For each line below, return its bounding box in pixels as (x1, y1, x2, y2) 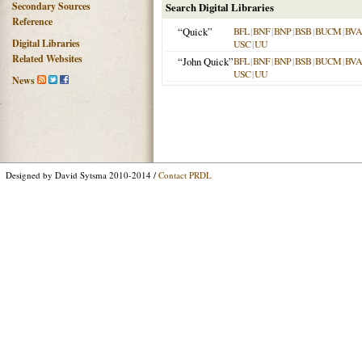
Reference (12, 15, 53, 28)
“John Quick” (178, 54, 234, 69)
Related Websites (12, 52, 82, 65)
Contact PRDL (158, 169, 212, 181)
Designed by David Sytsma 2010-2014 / (6, 169, 158, 181)
